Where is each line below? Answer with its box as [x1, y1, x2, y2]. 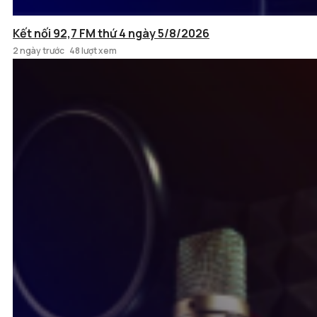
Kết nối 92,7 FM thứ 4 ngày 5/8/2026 [13, 25, 209, 42]
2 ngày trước [13, 45, 64, 57]
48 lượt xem [69, 45, 117, 57]
